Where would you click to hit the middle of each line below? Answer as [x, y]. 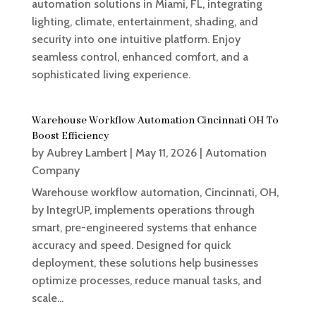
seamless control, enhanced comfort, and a [140, 57]
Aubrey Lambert [86, 153]
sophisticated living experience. [111, 75]
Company [55, 171]
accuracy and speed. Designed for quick [131, 245]
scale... [47, 298]
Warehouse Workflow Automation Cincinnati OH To [155, 121]
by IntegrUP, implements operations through [143, 210]
